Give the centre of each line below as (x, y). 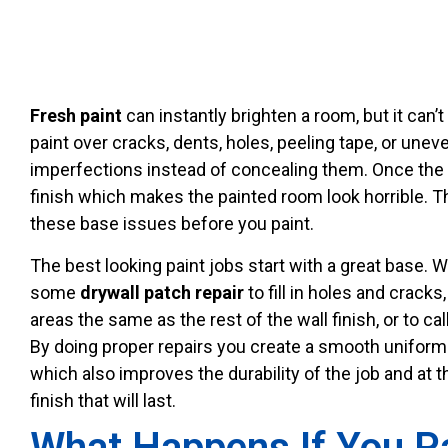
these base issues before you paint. (172, 224)
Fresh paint (76, 116)
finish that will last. (103, 400)
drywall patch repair (162, 292)
